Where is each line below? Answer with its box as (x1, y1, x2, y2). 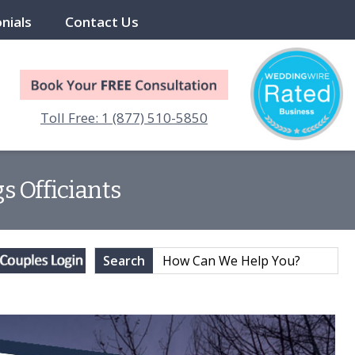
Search (103, 258, 145, 275)
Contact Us (64, 13, 139, 31)
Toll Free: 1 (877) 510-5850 (40, 109, 208, 128)
